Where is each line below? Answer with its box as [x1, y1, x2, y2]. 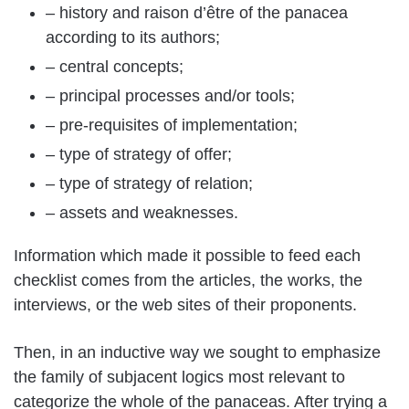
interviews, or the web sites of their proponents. [14, 295, 357, 314]
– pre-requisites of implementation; [46, 115, 298, 134]
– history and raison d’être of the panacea [46, 3, 348, 22]
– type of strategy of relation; [46, 173, 253, 193]
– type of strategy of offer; [46, 144, 232, 163]
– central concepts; [46, 57, 184, 76]
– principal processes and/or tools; [46, 86, 295, 105]
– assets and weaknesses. [46, 203, 238, 222]
